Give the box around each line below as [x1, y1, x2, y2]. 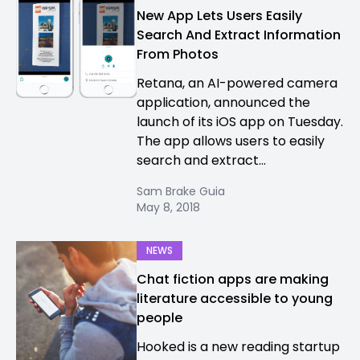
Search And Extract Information [137, 26, 341, 44]
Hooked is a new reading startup [137, 337, 340, 356]
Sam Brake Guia [137, 183, 225, 199]
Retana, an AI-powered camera [137, 74, 337, 92]
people [137, 309, 182, 327]
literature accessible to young [137, 289, 333, 308]
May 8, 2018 [137, 199, 200, 215]
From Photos [137, 45, 219, 63]
